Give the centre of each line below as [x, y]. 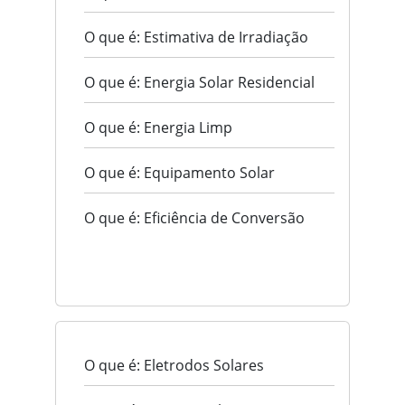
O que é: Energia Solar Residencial [199, 83]
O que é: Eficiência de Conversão [194, 218]
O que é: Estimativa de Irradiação [196, 38]
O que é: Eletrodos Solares [174, 366]
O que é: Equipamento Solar [179, 173]
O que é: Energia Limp [158, 128]
